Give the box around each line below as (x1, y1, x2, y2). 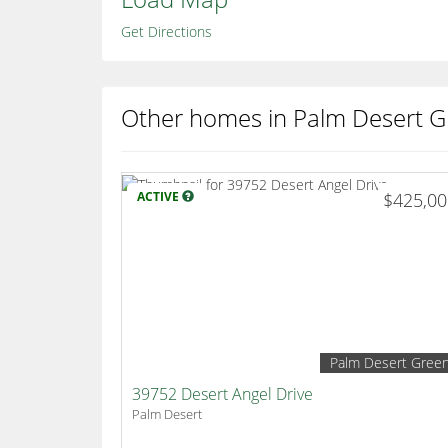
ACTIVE (137, 188, 182, 206)
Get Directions (121, 22, 212, 42)
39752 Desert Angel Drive (132, 383, 313, 406)
